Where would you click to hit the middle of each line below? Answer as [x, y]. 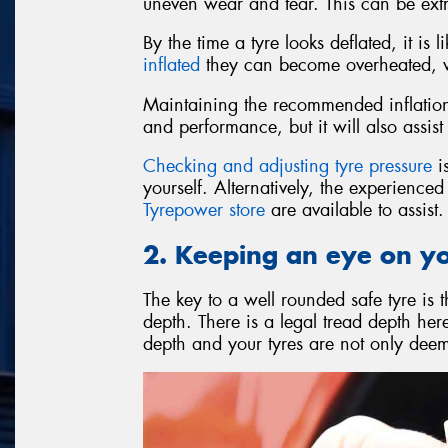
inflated [171, 65]
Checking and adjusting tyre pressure [287, 166]
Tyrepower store [204, 210]
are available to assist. [354, 210]
